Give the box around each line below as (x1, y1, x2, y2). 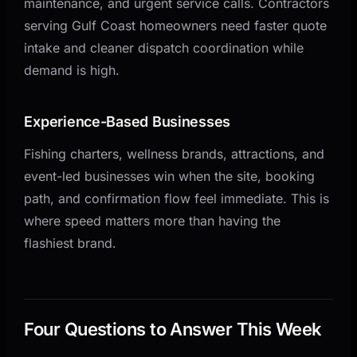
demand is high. (24, 61, 120, 78)
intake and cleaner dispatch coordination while (24, 39, 304, 56)
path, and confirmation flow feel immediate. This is (24, 190, 330, 206)
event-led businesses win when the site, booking (24, 167, 316, 184)
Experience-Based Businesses (24, 112, 231, 130)
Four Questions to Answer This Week (24, 318, 322, 339)
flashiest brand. (24, 234, 117, 251)
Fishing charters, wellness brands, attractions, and (24, 145, 325, 162)
